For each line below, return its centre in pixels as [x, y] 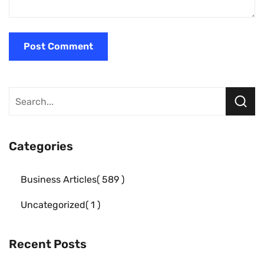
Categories [41, 146]
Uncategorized [53, 205]
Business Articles [59, 180]
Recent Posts [48, 244]
